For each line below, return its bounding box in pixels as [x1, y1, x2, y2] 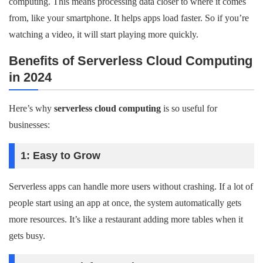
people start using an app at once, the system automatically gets [9, 198, 241, 208]
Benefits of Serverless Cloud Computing [9, 53, 252, 68]
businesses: [9, 120, 50, 130]
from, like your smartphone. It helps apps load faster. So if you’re [9, 13, 249, 23]
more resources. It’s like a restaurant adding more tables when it [9, 214, 243, 224]
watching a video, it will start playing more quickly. [9, 29, 198, 39]
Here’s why [9, 103, 54, 113]
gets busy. [9, 231, 45, 241]
